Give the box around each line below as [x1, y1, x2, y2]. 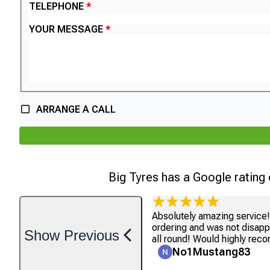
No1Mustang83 [172, 245, 250, 258]
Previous [64, 227, 119, 243]
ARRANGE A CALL [36, 103, 116, 115]
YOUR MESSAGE [29, 23, 103, 35]
